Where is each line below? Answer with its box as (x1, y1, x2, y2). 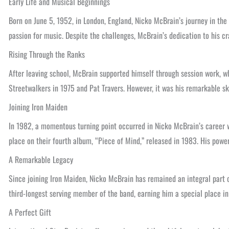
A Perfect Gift (9, 206, 51, 218)
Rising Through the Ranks (9, 48, 85, 60)
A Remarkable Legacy (9, 153, 73, 166)
